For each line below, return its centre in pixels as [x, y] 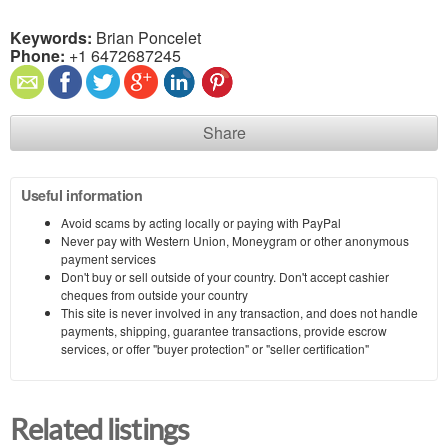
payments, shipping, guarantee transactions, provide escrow [224, 331]
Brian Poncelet [146, 38]
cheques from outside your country [154, 295]
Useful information [82, 195]
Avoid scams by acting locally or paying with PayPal [201, 223]
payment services [108, 259]
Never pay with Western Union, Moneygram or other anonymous [235, 241]
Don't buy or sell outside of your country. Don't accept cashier [225, 277]
